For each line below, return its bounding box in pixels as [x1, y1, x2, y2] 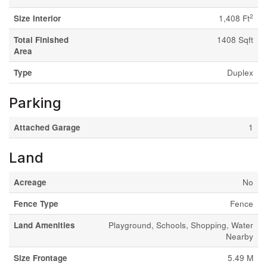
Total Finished [14, 34, 69, 45]
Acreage [14, 176, 46, 188]
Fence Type [14, 198, 58, 209]
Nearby [226, 231, 253, 242]
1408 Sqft [217, 34, 253, 45]
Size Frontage [14, 252, 67, 263]
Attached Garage [14, 122, 80, 133]
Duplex [227, 67, 253, 78]
